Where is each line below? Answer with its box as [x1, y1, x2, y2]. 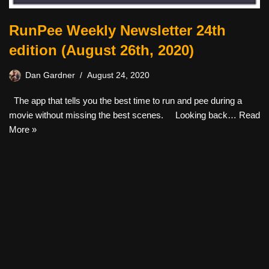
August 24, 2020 [87, 71, 150, 80]
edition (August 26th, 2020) [9, 42, 194, 59]
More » [9, 124, 37, 135]
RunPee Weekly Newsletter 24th [9, 22, 226, 39]
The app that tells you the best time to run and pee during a [9, 95, 242, 106]
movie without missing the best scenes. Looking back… [9, 110, 239, 121]
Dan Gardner [25, 71, 75, 80]
